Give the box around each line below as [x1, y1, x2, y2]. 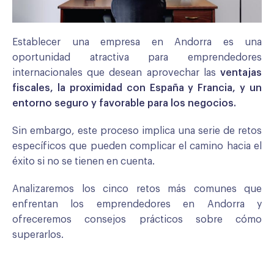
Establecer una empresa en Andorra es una [12, 37, 262, 47]
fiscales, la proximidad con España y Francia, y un [12, 83, 262, 93]
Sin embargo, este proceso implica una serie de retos [12, 125, 262, 136]
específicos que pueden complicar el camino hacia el [12, 141, 262, 151]
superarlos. [12, 229, 64, 240]
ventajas [220, 67, 262, 78]
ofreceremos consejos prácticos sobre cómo [12, 214, 262, 224]
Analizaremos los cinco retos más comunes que [12, 183, 262, 194]
